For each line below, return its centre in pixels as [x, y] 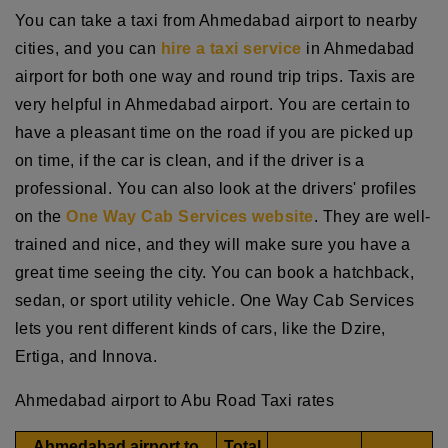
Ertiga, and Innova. [86, 356]
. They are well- [372, 216]
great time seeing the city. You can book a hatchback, [215, 272]
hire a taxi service [231, 48]
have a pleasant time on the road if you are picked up [214, 132]
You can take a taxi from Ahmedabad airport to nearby [216, 20]
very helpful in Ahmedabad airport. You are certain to [213, 104]
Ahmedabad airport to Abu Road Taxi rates [175, 400]
